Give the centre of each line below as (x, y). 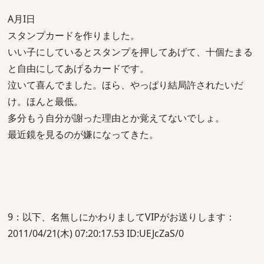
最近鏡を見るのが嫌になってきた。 (83, 134)
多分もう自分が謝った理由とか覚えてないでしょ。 (116, 118)
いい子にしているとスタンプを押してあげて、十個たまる (130, 52)
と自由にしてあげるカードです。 (78, 68)
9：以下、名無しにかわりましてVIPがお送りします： (121, 217)
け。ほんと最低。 (45, 101)
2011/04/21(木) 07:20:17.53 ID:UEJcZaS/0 (96, 233)
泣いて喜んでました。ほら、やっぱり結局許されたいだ (126, 85)
